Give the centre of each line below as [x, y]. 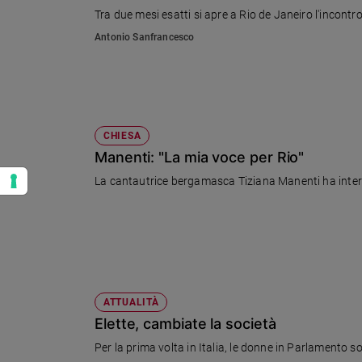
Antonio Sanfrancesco [145, 38]
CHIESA [122, 136]
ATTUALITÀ [131, 303]
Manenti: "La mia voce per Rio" [200, 158]
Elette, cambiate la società [185, 324]
